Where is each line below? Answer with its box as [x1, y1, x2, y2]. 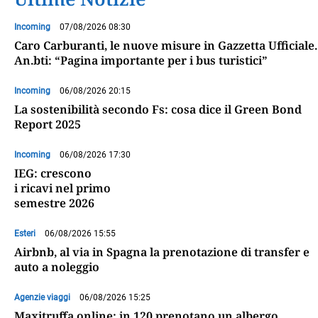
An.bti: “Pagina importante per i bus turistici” [14, 52, 268, 68]
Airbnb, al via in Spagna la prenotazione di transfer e [14, 243, 309, 260]
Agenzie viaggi [14, 292, 70, 302]
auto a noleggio [14, 258, 99, 275]
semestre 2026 [14, 194, 94, 211]
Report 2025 [14, 116, 81, 132]
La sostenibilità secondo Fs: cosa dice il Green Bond [14, 101, 302, 117]
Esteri [14, 228, 35, 238]
